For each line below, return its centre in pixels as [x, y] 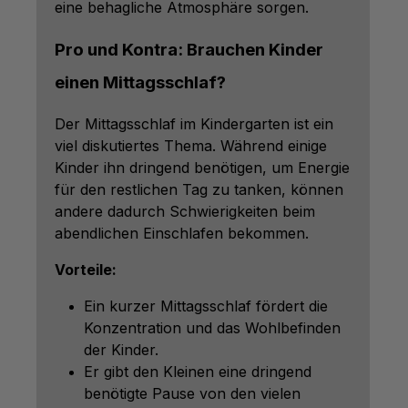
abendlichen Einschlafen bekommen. [182, 233]
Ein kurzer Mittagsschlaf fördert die [206, 306]
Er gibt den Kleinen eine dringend [198, 371]
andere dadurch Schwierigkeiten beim [185, 211]
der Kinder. [121, 349]
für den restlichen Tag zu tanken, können [199, 189]
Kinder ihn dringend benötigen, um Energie [202, 167]
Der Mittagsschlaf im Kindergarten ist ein [194, 123]
